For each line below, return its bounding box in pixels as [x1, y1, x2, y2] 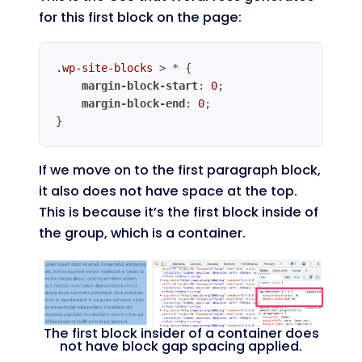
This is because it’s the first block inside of [39, 202, 318, 221]
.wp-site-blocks [56, 61, 153, 74]
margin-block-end [82, 96, 185, 110]
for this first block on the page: [39, 8, 242, 27]
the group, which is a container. [39, 223, 246, 242]
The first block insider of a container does [43, 323, 319, 343]
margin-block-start [82, 78, 198, 92]
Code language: [38, 147, 128, 161]
